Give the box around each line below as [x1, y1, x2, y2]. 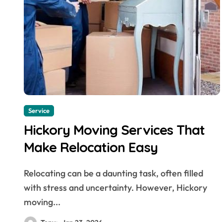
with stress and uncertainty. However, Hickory [24, 181, 207, 193]
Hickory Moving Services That [24, 121, 205, 138]
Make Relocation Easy [24, 138, 158, 156]
